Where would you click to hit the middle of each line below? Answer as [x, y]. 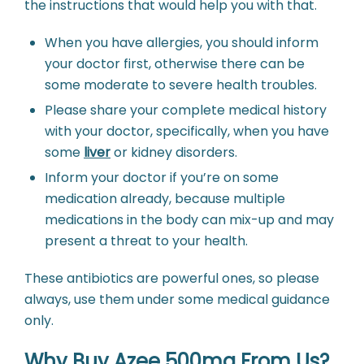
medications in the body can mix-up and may [189, 220]
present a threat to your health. [146, 241]
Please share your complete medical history [186, 110]
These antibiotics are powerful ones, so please [172, 279]
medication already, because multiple [165, 199]
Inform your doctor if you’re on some [162, 178]
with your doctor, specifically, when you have [187, 132]
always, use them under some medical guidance [177, 300]
